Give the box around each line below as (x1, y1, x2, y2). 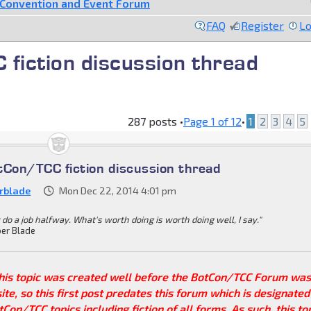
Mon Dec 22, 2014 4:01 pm (59, 184, 177, 196)
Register (241, 18, 284, 32)
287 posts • (128, 114, 183, 128)
